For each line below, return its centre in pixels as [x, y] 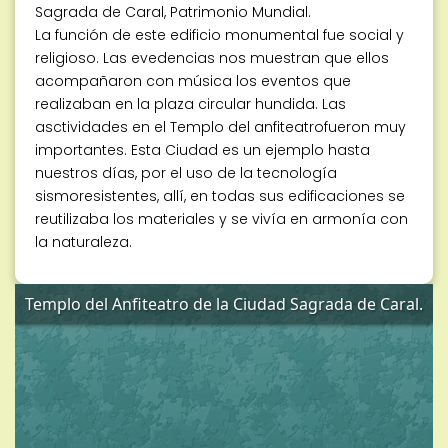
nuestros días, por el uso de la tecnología [186, 172]
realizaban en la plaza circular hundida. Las [190, 103]
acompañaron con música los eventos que [193, 80]
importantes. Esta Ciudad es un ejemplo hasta [202, 149]
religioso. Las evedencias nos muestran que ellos [212, 57]
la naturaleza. [83, 241]
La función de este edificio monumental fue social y [219, 34]
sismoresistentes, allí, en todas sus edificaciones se [220, 195]
